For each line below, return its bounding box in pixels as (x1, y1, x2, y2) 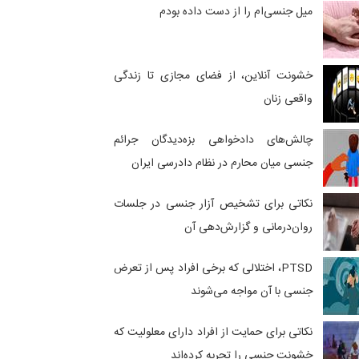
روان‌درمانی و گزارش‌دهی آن (184, 218, 313, 238)
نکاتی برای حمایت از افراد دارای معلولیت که (114, 323, 313, 343)
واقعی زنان (264, 90, 313, 110)
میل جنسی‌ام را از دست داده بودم (159, 2, 313, 22)
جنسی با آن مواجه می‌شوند (191, 282, 313, 302)
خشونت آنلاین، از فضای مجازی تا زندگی (114, 67, 313, 87)
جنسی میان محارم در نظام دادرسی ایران (131, 154, 313, 174)
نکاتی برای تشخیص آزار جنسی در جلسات (114, 195, 313, 215)
